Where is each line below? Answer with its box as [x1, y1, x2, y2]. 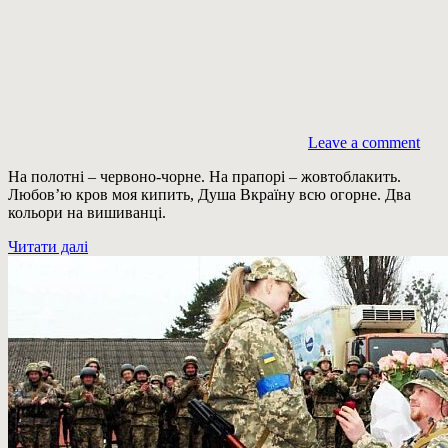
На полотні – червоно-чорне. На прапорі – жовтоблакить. [8, 167, 401, 185]
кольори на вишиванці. [8, 203, 166, 221]
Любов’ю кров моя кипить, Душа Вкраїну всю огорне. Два [8, 185, 411, 203]
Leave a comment [308, 133, 420, 151]
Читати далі [8, 237, 88, 255]
